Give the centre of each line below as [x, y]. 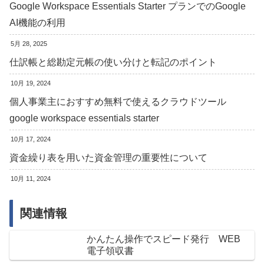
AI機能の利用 [37, 23]
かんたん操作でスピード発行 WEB [168, 239]
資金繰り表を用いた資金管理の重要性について [108, 158]
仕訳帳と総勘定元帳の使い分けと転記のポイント [113, 62]
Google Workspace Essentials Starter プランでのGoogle [128, 6]
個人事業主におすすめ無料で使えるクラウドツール [123, 102]
